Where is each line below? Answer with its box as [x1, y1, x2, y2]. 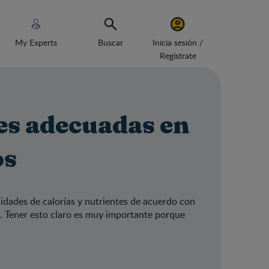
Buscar [98, 37, 123, 48]
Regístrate [159, 50, 196, 61]
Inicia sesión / [153, 37, 203, 48]
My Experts [15, 37, 57, 48]
